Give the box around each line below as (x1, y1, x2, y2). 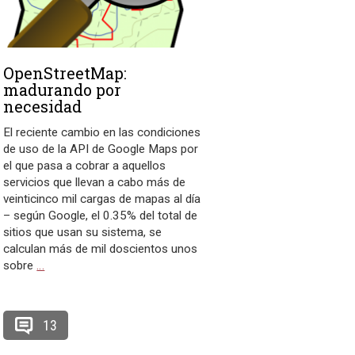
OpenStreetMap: (3, 63, 128, 84)
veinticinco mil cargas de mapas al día (3, 192, 201, 207)
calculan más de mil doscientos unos (3, 242, 198, 257)
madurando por (3, 79, 122, 101)
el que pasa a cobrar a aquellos (3, 158, 166, 174)
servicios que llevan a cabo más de (3, 175, 186, 190)
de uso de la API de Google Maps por (3, 142, 199, 157)
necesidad (3, 96, 82, 117)
